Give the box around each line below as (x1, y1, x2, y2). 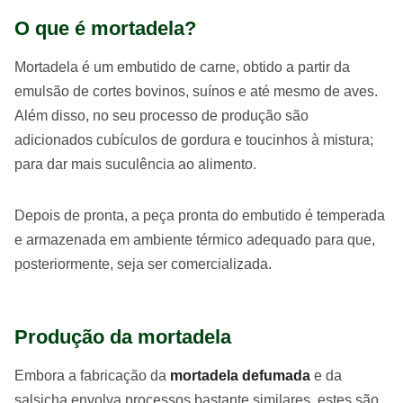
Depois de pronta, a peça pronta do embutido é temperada (14, 208, 385, 224)
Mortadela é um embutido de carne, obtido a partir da (14, 59, 350, 76)
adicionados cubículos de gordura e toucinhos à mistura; (14, 132, 373, 148)
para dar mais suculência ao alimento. (14, 157, 256, 173)
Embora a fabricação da (14, 368, 170, 384)
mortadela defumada (170, 368, 310, 384)
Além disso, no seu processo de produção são (14, 108, 309, 124)
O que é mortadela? (14, 17, 196, 40)
